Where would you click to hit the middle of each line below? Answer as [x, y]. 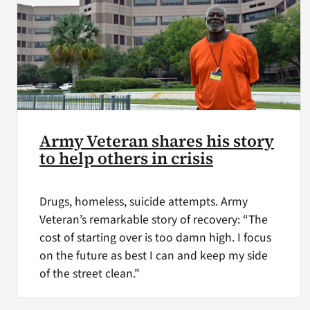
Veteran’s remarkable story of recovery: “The [153, 220]
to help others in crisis [126, 158]
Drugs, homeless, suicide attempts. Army [143, 202]
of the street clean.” [89, 274]
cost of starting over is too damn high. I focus [155, 238]
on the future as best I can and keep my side [153, 256]
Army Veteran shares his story [156, 141]
